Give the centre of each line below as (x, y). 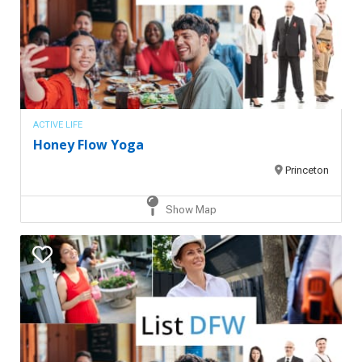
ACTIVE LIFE (58, 124)
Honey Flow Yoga (88, 144)
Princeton (307, 170)
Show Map (189, 209)
